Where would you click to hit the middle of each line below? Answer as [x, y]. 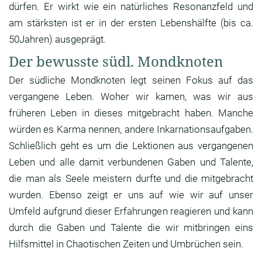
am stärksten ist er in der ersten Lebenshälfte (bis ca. [131, 23]
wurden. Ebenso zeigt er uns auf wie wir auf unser [131, 195]
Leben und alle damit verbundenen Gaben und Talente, [131, 162]
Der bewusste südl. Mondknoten [116, 61]
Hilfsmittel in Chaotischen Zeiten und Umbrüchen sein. [126, 244]
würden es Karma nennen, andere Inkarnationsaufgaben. [131, 130]
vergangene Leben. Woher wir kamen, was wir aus [131, 97]
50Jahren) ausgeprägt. [57, 39]
